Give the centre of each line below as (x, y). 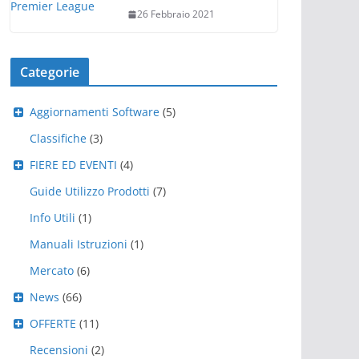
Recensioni (58, 350)
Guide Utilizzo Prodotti (89, 191)
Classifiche (58, 138)
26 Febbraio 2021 (176, 14)
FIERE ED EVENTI (73, 165)
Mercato (51, 270)
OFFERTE (52, 323)
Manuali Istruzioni (78, 244)
